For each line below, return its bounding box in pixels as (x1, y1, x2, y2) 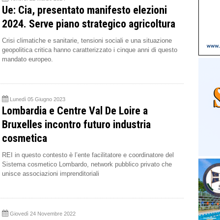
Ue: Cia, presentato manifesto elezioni (2, 3, 167, 16)
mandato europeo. (2, 55, 53, 63)
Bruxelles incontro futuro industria (2, 118, 151, 131)
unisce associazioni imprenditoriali (2, 169, 99, 177)
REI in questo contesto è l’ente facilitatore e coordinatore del (2, 151, 174, 159)
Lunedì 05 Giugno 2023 (10, 96, 65, 102)
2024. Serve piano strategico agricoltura (2, 17, 175, 30)
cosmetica (2, 132, 47, 144)
